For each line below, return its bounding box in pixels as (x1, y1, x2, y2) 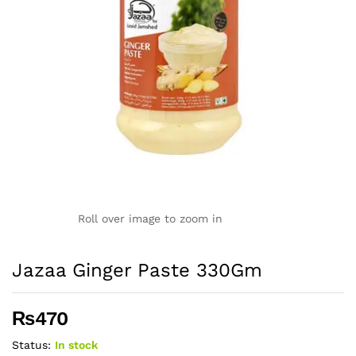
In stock (55, 339, 98, 351)
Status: (12, 339, 51, 351)
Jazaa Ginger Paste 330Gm (12, 259, 262, 281)
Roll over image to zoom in (78, 212, 222, 225)
